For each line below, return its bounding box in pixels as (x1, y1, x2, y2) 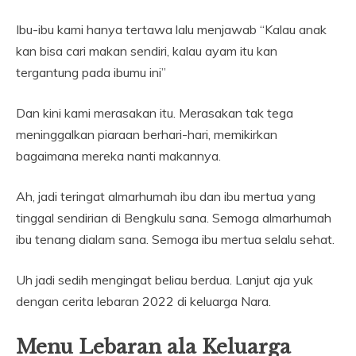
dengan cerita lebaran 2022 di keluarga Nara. (16, 293, 271, 310)
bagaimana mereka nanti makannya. (16, 148, 221, 164)
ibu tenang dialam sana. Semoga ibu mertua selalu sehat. (16, 231, 335, 248)
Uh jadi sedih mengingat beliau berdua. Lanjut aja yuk (16, 272, 313, 288)
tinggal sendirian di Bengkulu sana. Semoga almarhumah (16, 210, 331, 226)
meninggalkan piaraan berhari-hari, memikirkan (16, 126, 277, 143)
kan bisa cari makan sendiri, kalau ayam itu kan (16, 43, 277, 60)
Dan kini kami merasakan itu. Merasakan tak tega (16, 105, 293, 122)
